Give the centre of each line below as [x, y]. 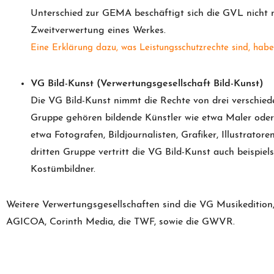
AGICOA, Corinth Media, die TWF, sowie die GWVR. [120, 222]
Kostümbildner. [63, 169]
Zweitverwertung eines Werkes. [98, 31]
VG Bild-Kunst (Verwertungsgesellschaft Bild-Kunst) [147, 84]
